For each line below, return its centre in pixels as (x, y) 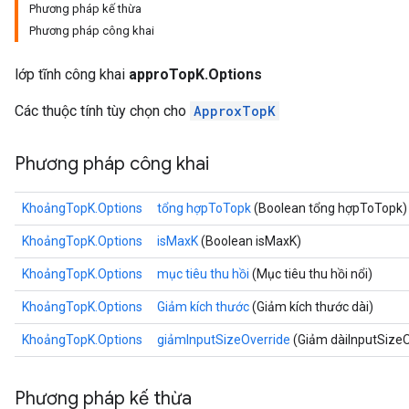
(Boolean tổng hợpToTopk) (329, 208)
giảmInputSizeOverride (224, 340)
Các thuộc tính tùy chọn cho (102, 111)
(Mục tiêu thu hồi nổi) (311, 274)
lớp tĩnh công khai (72, 74)
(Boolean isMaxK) (250, 241)
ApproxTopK (235, 111)
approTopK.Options (195, 74)
